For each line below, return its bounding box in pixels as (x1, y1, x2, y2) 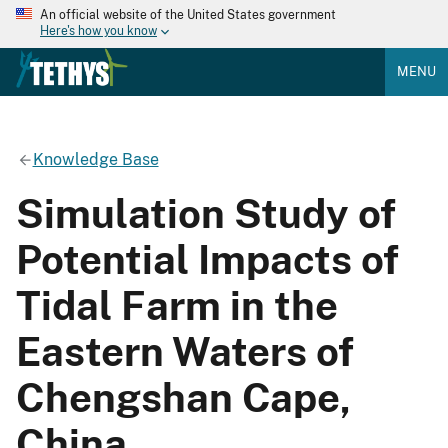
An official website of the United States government (40, 8, 336, 22)
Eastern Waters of (16, 327, 354, 375)
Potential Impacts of (16, 235, 399, 283)
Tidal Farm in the (16, 281, 338, 329)
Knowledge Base (32, 149, 159, 169)
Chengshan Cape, (16, 373, 351, 421)
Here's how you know (40, 24, 157, 39)
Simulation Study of (16, 189, 396, 237)
